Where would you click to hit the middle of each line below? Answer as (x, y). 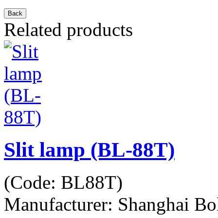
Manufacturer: (61, 204)
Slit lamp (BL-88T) (89, 149)
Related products (68, 29)
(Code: (32, 182)
